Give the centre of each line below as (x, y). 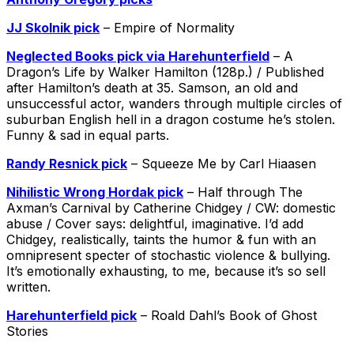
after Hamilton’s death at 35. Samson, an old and (152, 87)
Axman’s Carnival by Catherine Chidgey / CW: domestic (171, 207)
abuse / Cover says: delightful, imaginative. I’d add (155, 223)
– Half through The (243, 192)
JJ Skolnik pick (53, 27)
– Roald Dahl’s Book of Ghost (227, 315)
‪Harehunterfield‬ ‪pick (72, 315)
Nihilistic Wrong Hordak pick (95, 192)
